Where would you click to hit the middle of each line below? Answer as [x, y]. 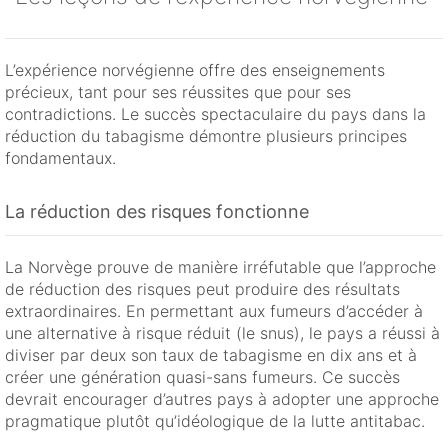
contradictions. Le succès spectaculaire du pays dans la [215, 114]
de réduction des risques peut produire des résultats [202, 289]
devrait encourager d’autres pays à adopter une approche [222, 399]
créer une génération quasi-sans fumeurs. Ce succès [202, 377]
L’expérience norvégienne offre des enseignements [195, 70]
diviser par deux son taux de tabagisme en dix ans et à [211, 355]
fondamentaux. [60, 158]
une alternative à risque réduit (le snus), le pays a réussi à [222, 333]
